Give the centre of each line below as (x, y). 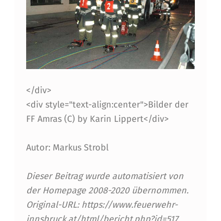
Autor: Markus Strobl (67, 147)
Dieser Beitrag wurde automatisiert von (105, 176)
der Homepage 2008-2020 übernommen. (107, 190)
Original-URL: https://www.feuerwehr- (102, 204)
